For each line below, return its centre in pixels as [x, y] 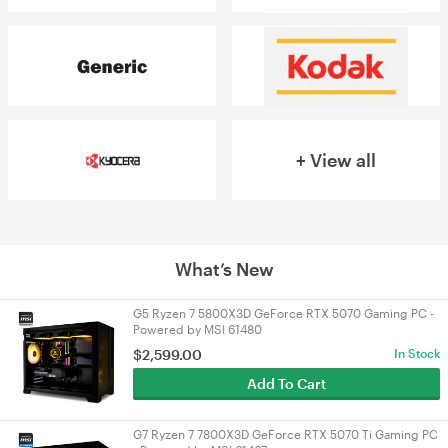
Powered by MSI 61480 [197, 329]
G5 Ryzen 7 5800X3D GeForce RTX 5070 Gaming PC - [283, 313]
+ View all [336, 160]
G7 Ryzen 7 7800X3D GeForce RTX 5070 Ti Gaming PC [285, 434]
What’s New [224, 269]
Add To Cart [286, 383]
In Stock [416, 353]
